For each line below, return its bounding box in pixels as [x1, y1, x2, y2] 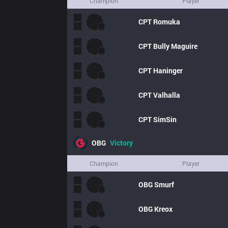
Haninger [153, 66, 183, 75]
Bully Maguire [153, 41, 197, 51]
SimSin [153, 115, 177, 124]
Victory [110, 138, 133, 148]
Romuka [153, 17, 180, 26]
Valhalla [153, 90, 180, 100]
